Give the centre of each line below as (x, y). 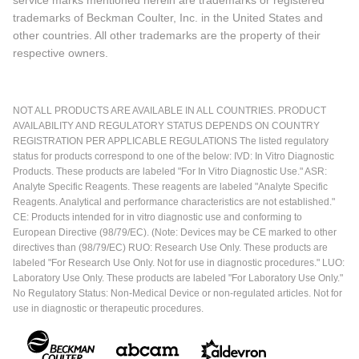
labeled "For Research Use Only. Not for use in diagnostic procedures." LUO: (179, 262)
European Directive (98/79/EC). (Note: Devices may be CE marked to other (175, 232)
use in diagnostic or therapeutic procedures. (108, 308)
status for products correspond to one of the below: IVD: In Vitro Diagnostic (173, 156)
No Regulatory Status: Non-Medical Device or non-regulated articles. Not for (177, 293)
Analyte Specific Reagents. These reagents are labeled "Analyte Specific (170, 186)
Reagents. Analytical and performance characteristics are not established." (174, 202)
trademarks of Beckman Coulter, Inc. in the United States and (168, 17)
